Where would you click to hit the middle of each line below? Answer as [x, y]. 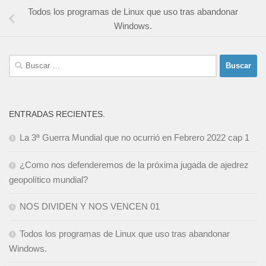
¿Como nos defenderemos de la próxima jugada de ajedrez [134, 164]
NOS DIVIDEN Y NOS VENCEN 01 [90, 206]
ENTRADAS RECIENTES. [57, 114]
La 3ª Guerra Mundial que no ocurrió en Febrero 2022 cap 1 [134, 137]
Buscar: [23, 61]
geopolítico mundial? [48, 179]
